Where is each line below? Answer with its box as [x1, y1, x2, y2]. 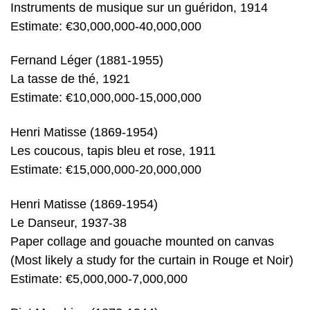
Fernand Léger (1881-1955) [10, 53, 163, 68]
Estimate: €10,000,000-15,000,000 [10, 91, 201, 105]
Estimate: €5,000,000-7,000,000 [10, 271, 188, 286]
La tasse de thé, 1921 [10, 72, 130, 86]
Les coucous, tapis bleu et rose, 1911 [10, 144, 216, 158]
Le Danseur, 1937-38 [10, 215, 127, 230]
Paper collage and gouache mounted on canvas [10, 234, 274, 248]
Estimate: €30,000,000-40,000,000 [10, 19, 201, 33]
